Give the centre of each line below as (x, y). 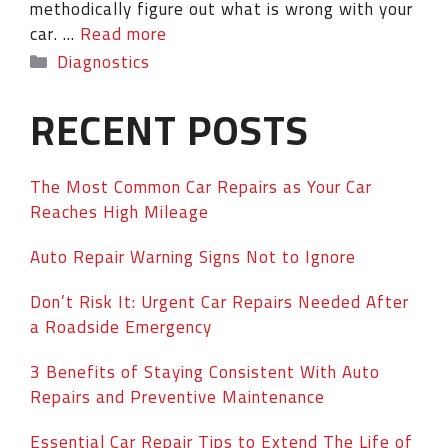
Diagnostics (104, 61)
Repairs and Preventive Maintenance (177, 396)
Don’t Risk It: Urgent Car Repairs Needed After (219, 301)
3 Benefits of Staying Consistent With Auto (205, 371)
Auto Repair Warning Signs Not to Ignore (193, 256)
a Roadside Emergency (121, 326)
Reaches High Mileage (119, 211)
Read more (123, 33)
